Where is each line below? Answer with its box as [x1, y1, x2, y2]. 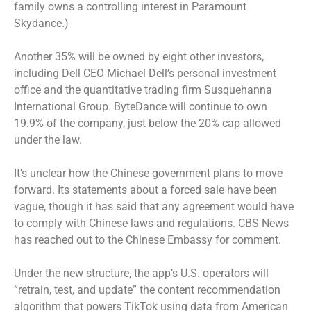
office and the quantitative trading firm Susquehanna [14, 83, 272, 96]
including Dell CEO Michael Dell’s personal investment [14, 66, 276, 80]
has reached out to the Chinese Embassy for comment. [14, 233, 284, 246]
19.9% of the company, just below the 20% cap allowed [14, 116, 281, 130]
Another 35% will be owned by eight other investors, [14, 49, 264, 63]
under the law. [14, 133, 82, 146]
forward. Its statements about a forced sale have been [14, 183, 277, 196]
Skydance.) [14, 16, 69, 30]
